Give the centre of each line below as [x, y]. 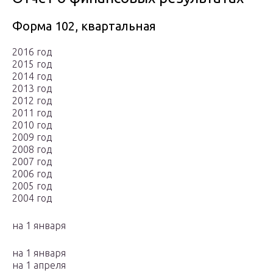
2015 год [32, 64]
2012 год [32, 101]
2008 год [32, 150]
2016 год [32, 52]
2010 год [32, 125]
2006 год [32, 174]
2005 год [32, 186]
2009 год [32, 137]
